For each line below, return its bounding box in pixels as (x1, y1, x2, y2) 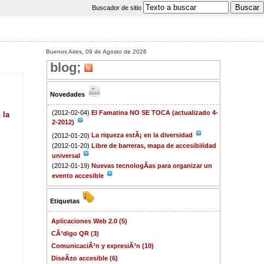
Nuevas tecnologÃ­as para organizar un (91, 162, 213, 170)
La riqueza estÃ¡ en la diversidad (91, 131, 195, 139)
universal (52, 151, 82, 159)
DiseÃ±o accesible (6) (51, 254, 118, 262)
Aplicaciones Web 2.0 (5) (51, 217, 128, 225)
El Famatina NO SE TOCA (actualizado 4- (91, 108, 219, 116)
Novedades (50, 90, 87, 98)
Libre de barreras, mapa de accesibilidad (91, 142, 217, 150)
